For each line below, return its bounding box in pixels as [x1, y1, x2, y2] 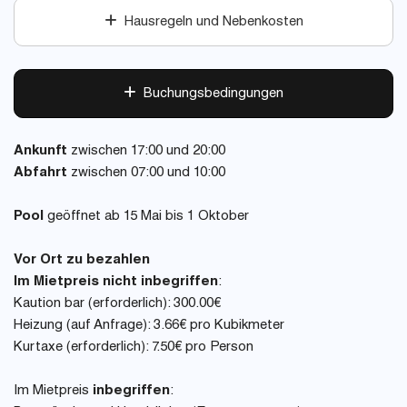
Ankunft [14, 144, 67, 159]
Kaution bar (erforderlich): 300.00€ [14, 297, 221, 312]
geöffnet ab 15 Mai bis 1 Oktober [44, 210, 249, 224]
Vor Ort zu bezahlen [14, 253, 150, 268]
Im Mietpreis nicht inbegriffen [14, 275, 218, 290]
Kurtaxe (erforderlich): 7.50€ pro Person [14, 341, 253, 355]
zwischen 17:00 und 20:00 [67, 144, 225, 159]
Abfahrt [14, 166, 67, 181]
